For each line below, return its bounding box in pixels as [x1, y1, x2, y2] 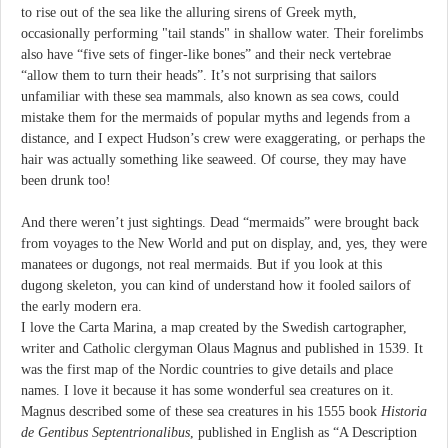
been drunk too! [21, 173, 111, 189]
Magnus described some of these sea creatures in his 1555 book [21, 403, 381, 419]
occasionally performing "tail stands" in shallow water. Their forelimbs [21, 26, 423, 42]
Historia [381, 403, 427, 419]
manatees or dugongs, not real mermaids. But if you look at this [21, 256, 382, 272]
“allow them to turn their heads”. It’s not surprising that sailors [21, 68, 376, 84]
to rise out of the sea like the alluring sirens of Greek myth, [21, 5, 357, 21]
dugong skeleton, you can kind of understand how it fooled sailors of [21, 277, 411, 293]
